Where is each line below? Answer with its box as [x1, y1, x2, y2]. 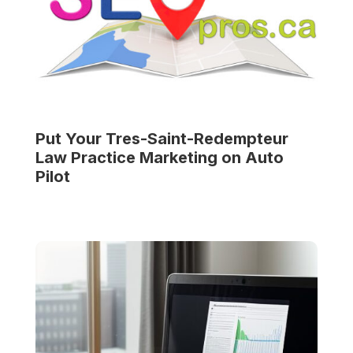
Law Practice [35, 147, 136, 167]
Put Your [35, 128, 106, 148]
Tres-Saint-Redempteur [105, 128, 288, 148]
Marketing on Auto [135, 147, 284, 167]
